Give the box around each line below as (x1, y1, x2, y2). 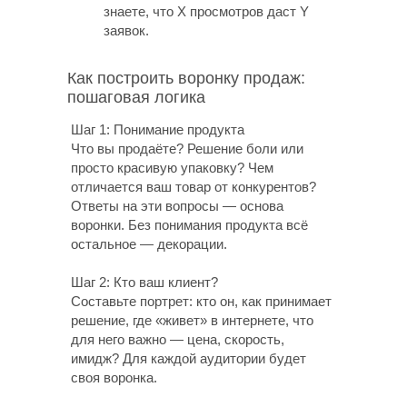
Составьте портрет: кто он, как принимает (71, 293, 332, 309)
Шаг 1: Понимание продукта (71, 122, 244, 137)
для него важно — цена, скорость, (71, 332, 284, 347)
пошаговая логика (67, 88, 205, 106)
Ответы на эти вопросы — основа (71, 198, 283, 213)
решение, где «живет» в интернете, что (71, 313, 313, 328)
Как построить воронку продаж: (67, 69, 305, 87)
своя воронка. (71, 370, 157, 385)
